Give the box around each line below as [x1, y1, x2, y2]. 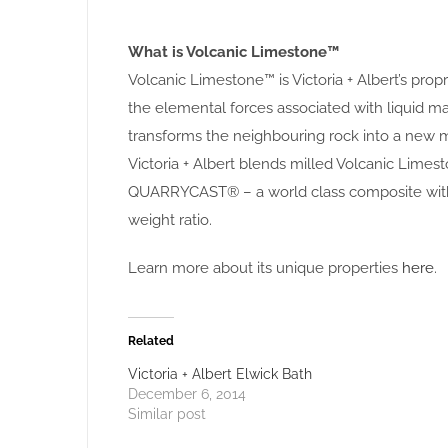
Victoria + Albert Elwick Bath [128, 366, 312, 383]
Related [128, 334, 174, 349]
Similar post [128, 406, 206, 423]
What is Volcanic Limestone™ [128, 43, 339, 62]
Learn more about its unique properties [128, 259, 402, 278]
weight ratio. [128, 211, 212, 230]
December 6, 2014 [128, 386, 246, 403]
